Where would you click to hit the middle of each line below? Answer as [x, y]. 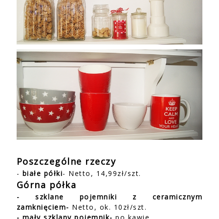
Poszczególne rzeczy [66, 161]
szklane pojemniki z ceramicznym [119, 197]
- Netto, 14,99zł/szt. [102, 173]
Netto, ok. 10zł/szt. [109, 207]
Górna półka [46, 185]
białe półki [43, 173]
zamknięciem [41, 207]
